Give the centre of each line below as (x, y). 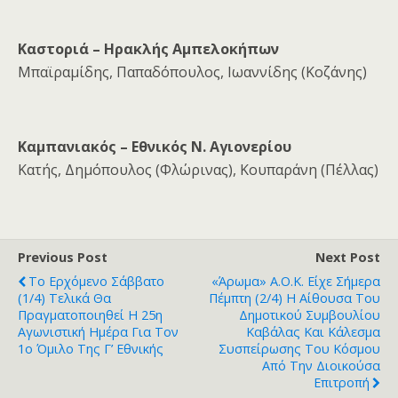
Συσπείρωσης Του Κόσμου (299, 349)
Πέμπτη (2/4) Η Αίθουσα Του (295, 298)
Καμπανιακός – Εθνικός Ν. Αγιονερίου (155, 147)
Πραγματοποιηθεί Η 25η (90, 315)
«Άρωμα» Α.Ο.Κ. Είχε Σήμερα (296, 282)
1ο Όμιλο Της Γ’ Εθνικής (91, 349)
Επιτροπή (342, 383)
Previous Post (63, 258)
